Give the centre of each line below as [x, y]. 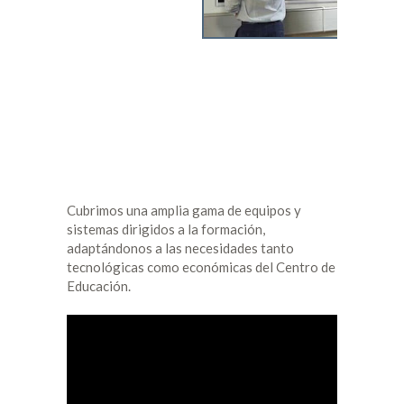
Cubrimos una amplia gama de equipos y [184, 210]
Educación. [99, 286]
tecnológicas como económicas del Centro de [201, 267]
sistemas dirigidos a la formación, [166, 229]
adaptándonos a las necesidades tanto [180, 248]
